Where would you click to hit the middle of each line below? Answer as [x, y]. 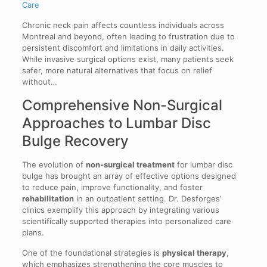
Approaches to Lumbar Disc [116, 123]
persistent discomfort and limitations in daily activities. [123, 48]
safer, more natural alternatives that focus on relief [117, 71]
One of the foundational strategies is [92, 253]
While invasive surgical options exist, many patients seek [128, 59]
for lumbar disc [203, 165]
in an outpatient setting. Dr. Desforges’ [147, 199]
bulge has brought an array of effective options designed [129, 176]
